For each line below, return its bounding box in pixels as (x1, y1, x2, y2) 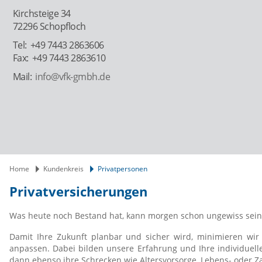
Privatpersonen (98, 164, 147, 174)
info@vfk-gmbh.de (35, 70, 111, 84)
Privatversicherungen (9, 182, 147, 201)
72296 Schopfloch (12, 20, 86, 33)
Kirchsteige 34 (12, 7, 71, 20)
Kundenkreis (43, 164, 84, 174)
